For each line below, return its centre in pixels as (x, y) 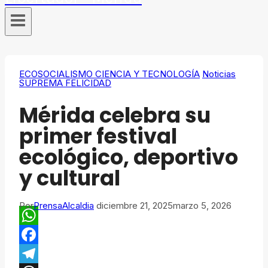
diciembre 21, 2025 (135, 206)
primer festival (98, 136)
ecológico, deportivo (129, 157)
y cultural (70, 178)
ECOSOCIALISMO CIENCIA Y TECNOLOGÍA (109, 74)
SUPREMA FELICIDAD (65, 83)
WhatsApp (45, 234)
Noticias (219, 74)
